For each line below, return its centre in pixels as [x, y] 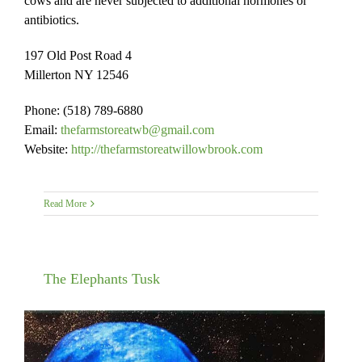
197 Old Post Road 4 [78, 55]
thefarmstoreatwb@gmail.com [137, 129]
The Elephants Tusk [101, 278]
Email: [42, 129]
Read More [65, 203]
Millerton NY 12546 [76, 74]
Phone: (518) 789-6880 [84, 110]
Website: [48, 149]
